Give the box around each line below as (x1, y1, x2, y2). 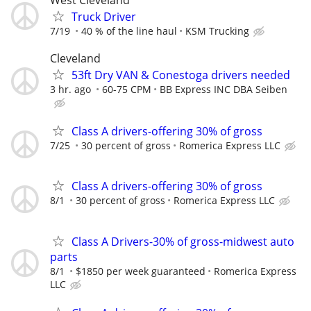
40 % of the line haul (81, 24, 177, 37)
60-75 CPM (102, 83, 151, 96)
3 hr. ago (50, 83, 91, 96)
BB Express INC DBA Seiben (160, 83, 287, 96)
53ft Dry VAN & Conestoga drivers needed (72, 67, 290, 83)
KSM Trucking (185, 24, 249, 37)
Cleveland (50, 51, 101, 67)
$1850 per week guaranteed (76, 264, 205, 278)
